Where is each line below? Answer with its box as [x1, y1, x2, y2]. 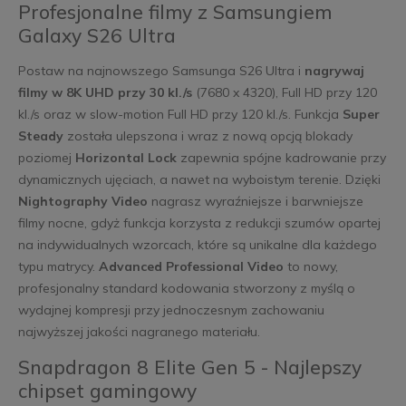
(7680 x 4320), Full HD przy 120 [191, 84, 377, 101]
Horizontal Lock [74, 150, 177, 167]
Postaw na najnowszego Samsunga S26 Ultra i [17, 63, 304, 80]
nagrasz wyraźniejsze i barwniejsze [147, 193, 363, 210]
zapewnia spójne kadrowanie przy [176, 150, 386, 167]
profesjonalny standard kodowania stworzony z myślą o [17, 280, 355, 297]
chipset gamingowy [17, 379, 197, 403]
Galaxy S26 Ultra [17, 24, 176, 48]
